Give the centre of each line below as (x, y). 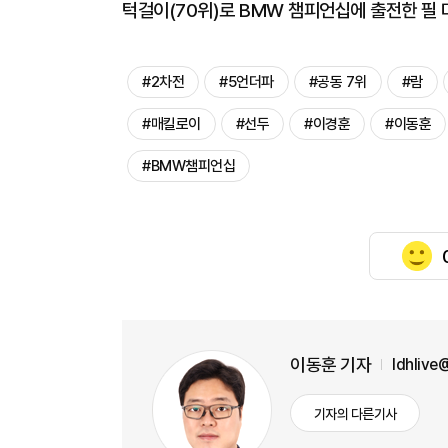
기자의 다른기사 (355, 414)
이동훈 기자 (330, 364)
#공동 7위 (337, 82)
